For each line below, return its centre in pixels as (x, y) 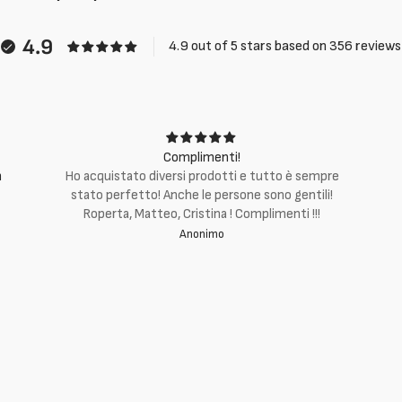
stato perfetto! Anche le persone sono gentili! (201, 195)
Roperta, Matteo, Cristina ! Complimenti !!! (202, 214)
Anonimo (201, 234)
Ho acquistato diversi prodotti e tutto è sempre (201, 176)
